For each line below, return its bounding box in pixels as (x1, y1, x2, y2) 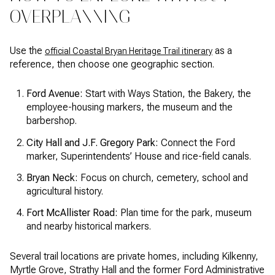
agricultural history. (26, 185, 103, 197)
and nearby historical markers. (26, 220, 151, 233)
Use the (10, 44, 45, 56)
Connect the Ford (158, 136, 235, 149)
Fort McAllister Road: (26, 207, 118, 219)
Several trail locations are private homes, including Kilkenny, (10, 250, 258, 262)
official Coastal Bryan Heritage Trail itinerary (45, 45, 212, 56)
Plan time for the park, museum (117, 207, 252, 219)
